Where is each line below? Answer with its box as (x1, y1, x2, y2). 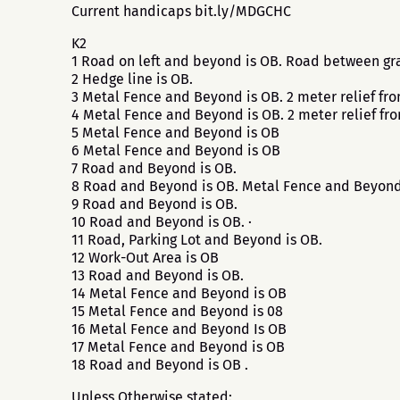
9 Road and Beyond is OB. (71, 196, 237, 212)
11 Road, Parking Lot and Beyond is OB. (71, 231, 322, 248)
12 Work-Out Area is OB (71, 249, 219, 266)
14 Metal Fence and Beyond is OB (71, 285, 287, 302)
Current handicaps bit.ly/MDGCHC (71, 3, 291, 20)
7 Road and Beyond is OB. (71, 160, 237, 177)
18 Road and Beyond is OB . (71, 356, 248, 373)
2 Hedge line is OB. (71, 71, 193, 87)
